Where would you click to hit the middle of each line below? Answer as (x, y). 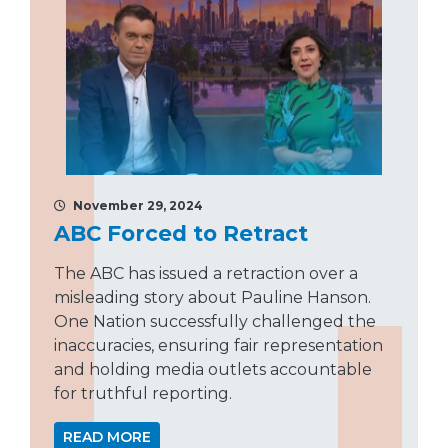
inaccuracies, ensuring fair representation (218, 346)
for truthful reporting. (143, 394)
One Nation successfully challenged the (215, 322)
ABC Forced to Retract (181, 233)
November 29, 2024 (136, 206)
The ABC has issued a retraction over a (206, 274)
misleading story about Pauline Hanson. (212, 298)
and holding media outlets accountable (213, 370)
